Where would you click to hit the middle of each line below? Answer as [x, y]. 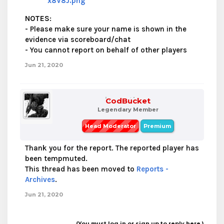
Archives [40, 179]
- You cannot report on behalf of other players [106, 50]
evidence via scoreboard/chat [78, 39]
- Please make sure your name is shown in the [106, 29]
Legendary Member [128, 109]
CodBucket [128, 101]
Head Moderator [110, 126]
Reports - [152, 169]
